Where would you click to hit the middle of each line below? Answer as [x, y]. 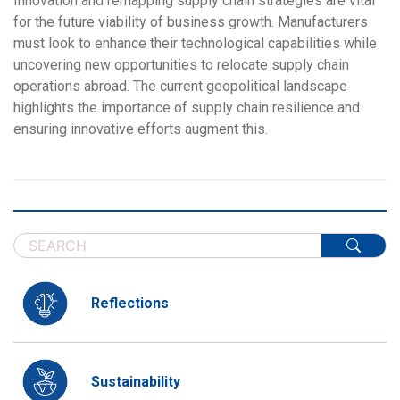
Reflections [130, 304]
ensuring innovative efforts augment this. [141, 129]
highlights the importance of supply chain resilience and [187, 108]
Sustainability [136, 381]
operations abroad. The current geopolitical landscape [180, 86]
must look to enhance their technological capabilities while [195, 43]
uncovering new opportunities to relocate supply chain [181, 65]
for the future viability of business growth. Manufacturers [191, 22]
